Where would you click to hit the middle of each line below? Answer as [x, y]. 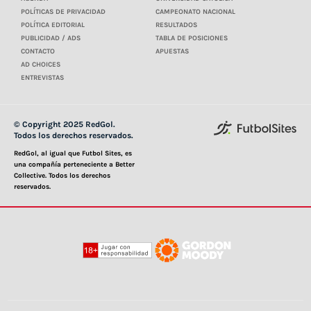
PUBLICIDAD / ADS [51, 38]
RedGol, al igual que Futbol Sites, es [73, 153]
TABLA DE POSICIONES [192, 38]
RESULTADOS [176, 25]
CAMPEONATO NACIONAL [195, 11]
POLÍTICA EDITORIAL [53, 25]
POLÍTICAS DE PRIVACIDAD [63, 11]
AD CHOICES [41, 64]
